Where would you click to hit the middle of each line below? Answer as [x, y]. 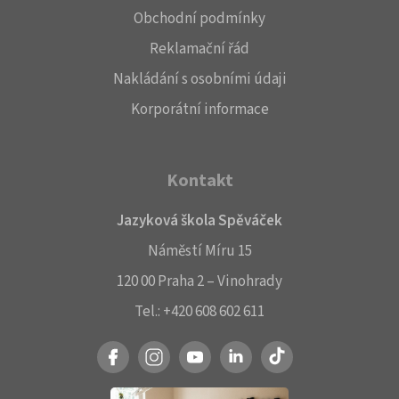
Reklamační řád [199, 49]
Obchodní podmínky [199, 19]
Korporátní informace [199, 110]
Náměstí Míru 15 [199, 252]
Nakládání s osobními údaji [199, 80]
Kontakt [199, 181]
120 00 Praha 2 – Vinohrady [199, 282]
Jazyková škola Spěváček [199, 221]
